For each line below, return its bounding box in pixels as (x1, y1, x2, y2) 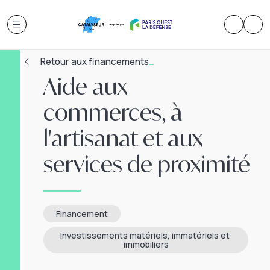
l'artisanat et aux (43, 124, 203, 152)
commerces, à (43, 98, 183, 126)
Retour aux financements (40, 55, 149, 68)
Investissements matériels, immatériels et (60, 230, 230, 242)
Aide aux (43, 72, 128, 100)
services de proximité (43, 149, 251, 178)
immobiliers (123, 239, 169, 251)
